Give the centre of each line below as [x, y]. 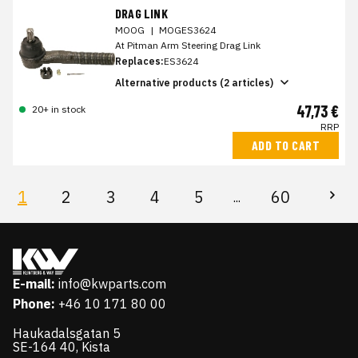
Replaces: [139, 61]
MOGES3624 [187, 30]
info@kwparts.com [112, 284]
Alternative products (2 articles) [194, 82]
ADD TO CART [285, 145]
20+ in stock [59, 109]
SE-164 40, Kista [62, 347]
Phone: [34, 304]
